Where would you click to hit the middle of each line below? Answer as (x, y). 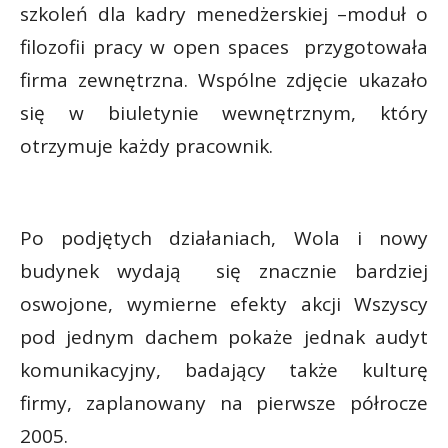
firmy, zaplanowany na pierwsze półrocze (224, 402)
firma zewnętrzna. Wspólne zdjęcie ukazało (224, 79)
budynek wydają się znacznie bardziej (224, 270)
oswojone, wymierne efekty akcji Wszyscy (224, 303)
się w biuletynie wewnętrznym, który (224, 112)
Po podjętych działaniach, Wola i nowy (224, 237)
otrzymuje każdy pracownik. (146, 145)
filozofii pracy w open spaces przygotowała (224, 46)
